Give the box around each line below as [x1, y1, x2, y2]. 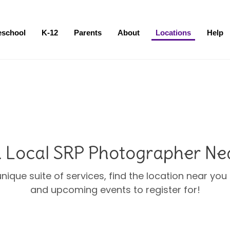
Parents [74, 28, 102, 37]
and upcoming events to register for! [30, 183, 200, 196]
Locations [156, 28, 191, 37]
